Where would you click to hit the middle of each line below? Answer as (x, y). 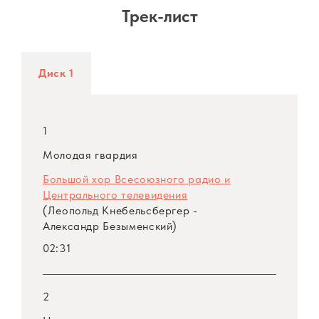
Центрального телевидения (115, 195)
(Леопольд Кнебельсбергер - (120, 211)
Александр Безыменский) (110, 226)
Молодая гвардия (90, 155)
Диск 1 (56, 73)
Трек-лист (159, 16)
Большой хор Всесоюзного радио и (137, 179)
